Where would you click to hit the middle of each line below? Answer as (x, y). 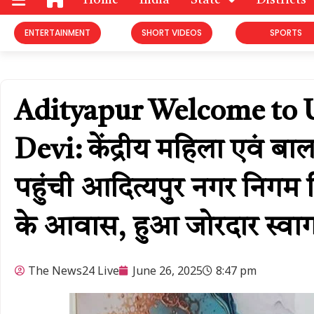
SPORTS (286, 33)
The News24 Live (74, 271)
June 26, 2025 (168, 271)
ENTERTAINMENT (57, 33)
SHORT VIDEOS (171, 33)
